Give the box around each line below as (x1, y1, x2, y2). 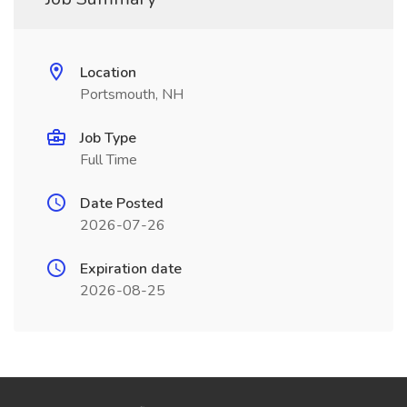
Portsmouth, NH (80, 84, 184, 104)
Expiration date (80, 259, 182, 279)
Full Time (80, 150, 137, 170)
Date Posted (80, 194, 164, 213)
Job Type (80, 128, 136, 148)
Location (80, 63, 136, 83)
